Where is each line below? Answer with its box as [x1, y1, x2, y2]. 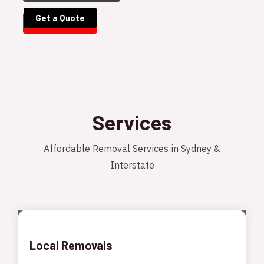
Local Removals [29, 238, 113, 253]
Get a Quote [35, 12, 85, 24]
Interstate [110, 159, 154, 173]
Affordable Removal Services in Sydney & [44, 143, 220, 157]
